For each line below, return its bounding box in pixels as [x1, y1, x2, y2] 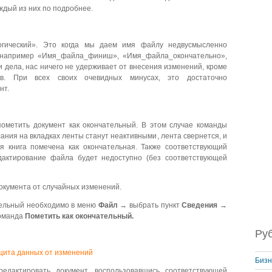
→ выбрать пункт [117, 201, 182, 209]
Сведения [182, 201, 218, 209]
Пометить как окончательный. [25, 212, 134, 220]
